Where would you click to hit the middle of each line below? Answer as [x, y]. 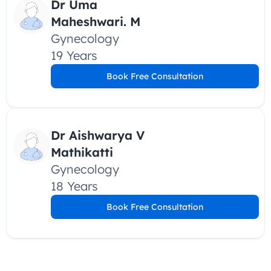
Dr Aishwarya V [98, 135]
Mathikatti [82, 152]
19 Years [74, 55]
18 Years [74, 186]
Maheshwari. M [96, 21]
